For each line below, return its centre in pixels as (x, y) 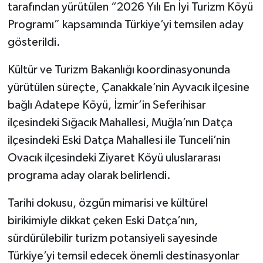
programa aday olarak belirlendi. (89, 175)
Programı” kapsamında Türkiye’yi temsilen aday (125, 24)
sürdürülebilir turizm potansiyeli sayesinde (112, 238)
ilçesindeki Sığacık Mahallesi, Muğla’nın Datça (120, 122)
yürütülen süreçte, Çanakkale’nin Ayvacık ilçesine (128, 87)
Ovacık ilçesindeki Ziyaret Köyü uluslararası (114, 158)
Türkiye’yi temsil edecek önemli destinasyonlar (123, 256)
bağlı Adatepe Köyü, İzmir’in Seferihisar (107, 105)
